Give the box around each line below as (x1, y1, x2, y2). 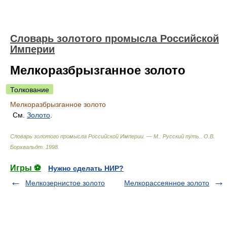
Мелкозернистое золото (25, 179, 105, 187)
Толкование (10, 86, 49, 94)
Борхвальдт (10, 144, 43, 150)
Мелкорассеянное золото (124, 179, 209, 187)
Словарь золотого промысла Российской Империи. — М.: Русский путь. (10, 133, 201, 139)
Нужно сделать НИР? (48, 164, 124, 172)
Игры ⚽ (10, 164, 41, 172)
